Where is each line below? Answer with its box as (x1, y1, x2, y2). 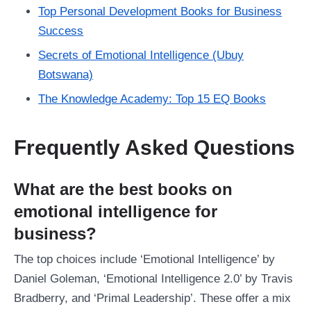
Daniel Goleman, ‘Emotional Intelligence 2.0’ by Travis (14, 271, 293, 285)
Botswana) (38, 68, 94, 82)
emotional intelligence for (14, 202, 217, 221)
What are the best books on (14, 180, 233, 199)
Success (38, 24, 84, 37)
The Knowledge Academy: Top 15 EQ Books (38, 92, 267, 106)
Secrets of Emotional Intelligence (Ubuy (38, 49, 244, 62)
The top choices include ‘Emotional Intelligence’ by (14, 252, 275, 266)
